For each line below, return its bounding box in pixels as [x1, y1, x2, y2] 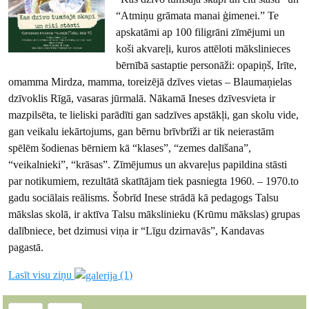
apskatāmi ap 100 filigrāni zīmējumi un [116, 26, 286, 38]
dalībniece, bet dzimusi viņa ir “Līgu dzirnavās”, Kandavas [8, 224, 265, 237]
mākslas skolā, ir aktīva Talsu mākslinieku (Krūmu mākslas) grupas [8, 208, 301, 220]
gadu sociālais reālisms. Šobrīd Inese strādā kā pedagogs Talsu [8, 191, 279, 203]
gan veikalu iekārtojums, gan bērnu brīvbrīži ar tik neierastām [8, 125, 275, 137]
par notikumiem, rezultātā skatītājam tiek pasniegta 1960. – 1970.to [8, 175, 299, 187]
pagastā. [8, 241, 44, 253]
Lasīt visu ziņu [8, 268, 75, 281]
